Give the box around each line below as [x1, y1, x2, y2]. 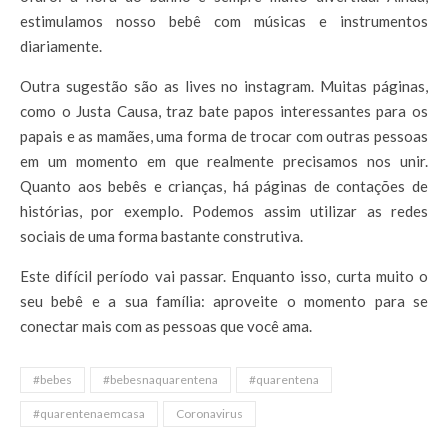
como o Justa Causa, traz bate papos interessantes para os [20, 101, 428, 120]
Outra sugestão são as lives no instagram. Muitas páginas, [20, 76, 428, 95]
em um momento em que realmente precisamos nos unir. [20, 151, 428, 170]
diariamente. [20, 36, 102, 55]
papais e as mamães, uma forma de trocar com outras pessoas [20, 126, 428, 145]
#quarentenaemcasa [33, 405, 145, 421]
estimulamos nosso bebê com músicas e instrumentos [20, 11, 428, 30]
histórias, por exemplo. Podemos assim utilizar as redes [20, 201, 428, 220]
